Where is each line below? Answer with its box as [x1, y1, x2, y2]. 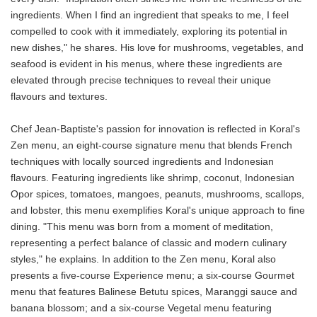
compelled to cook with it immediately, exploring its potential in [11, 25, 287, 37]
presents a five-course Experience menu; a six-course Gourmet [11, 270, 294, 281]
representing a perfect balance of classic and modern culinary [11, 237, 287, 248]
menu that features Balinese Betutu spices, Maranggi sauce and [11, 286, 297, 297]
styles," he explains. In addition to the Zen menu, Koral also [11, 253, 276, 265]
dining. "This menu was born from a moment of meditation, [11, 221, 273, 232]
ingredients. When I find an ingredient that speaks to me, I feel [11, 9, 289, 21]
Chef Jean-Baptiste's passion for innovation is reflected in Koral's [11, 123, 300, 134]
